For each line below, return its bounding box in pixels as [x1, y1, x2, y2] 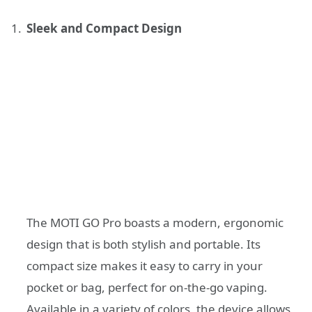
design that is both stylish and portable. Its [26, 236, 260, 252]
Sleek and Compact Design [26, 20, 182, 36]
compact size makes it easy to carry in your [26, 258, 263, 274]
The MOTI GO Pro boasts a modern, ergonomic [26, 214, 283, 231]
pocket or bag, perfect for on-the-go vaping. [26, 279, 267, 295]
